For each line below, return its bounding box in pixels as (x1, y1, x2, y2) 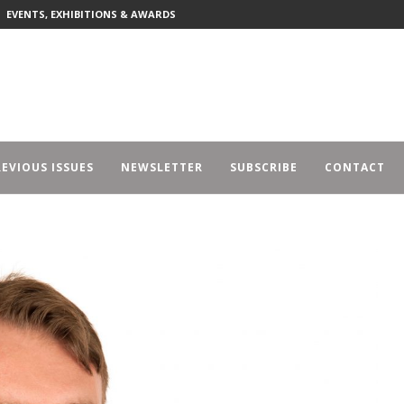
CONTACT (325, 160, 385, 175)
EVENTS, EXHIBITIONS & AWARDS (6, 7, 176, 21)
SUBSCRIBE (230, 160, 298, 175)
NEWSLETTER (121, 160, 203, 175)
